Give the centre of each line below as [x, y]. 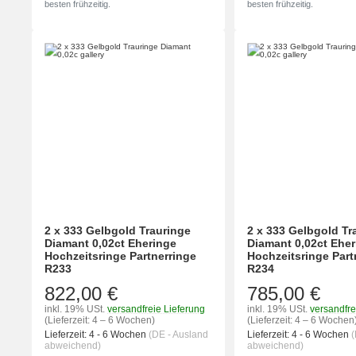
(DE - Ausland [178, 334]
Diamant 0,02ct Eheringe [110, 243]
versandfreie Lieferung [156, 309]
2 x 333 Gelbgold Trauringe [118, 230]
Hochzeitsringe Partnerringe [120, 255]
